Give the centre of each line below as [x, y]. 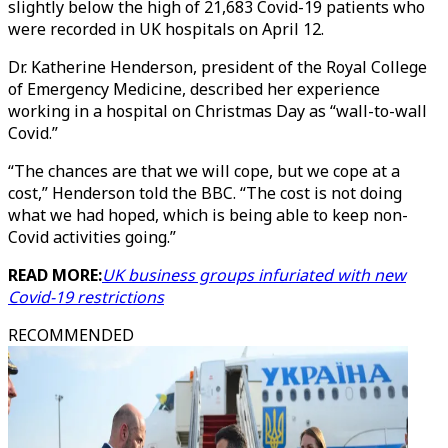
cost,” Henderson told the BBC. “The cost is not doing [205, 193]
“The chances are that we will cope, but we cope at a [204, 171]
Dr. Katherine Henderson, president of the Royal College [217, 67]
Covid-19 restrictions [86, 297]
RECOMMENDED [71, 335]
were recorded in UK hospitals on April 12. [166, 29]
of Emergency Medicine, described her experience [194, 89]
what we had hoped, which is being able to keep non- [208, 215]
